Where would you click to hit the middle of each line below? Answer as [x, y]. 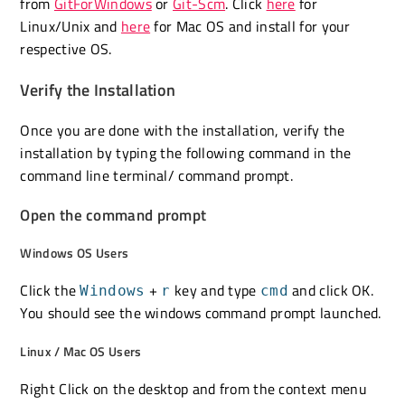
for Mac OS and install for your [250, 26]
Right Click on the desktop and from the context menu [194, 388]
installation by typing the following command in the [186, 152]
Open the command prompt [113, 215]
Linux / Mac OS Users [81, 351]
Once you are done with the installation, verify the [183, 130]
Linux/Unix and [71, 26]
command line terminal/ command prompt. [156, 175]
